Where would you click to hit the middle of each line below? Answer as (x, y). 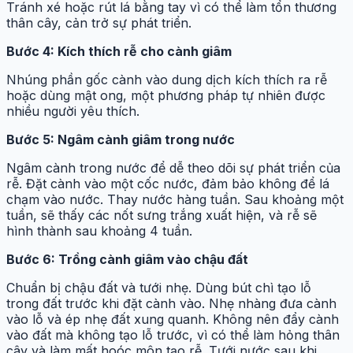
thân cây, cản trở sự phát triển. (99, 23)
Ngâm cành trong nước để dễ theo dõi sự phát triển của (173, 168)
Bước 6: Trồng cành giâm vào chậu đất (127, 260)
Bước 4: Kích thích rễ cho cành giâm (119, 52)
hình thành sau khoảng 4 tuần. (99, 231)
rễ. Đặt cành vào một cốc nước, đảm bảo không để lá (168, 184)
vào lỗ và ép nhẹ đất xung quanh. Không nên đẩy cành (173, 320)
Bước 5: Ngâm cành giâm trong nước (121, 140)
